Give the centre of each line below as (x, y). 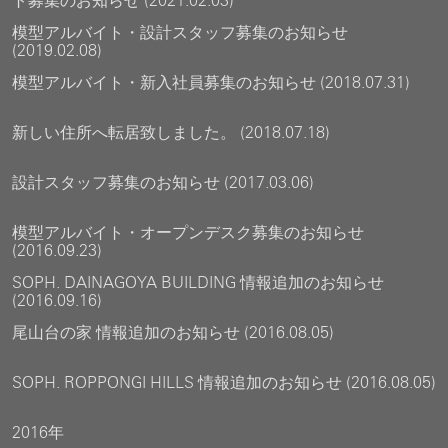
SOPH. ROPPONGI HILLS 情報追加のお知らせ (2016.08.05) (224, 382)
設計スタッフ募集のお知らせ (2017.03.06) (163, 182)
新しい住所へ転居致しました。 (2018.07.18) (171, 132)
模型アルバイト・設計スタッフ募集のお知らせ (180, 32)
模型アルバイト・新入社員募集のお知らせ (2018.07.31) (211, 82)
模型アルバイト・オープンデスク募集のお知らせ (188, 232)
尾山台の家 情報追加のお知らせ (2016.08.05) (173, 332)
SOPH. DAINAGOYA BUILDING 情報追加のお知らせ (198, 282)
